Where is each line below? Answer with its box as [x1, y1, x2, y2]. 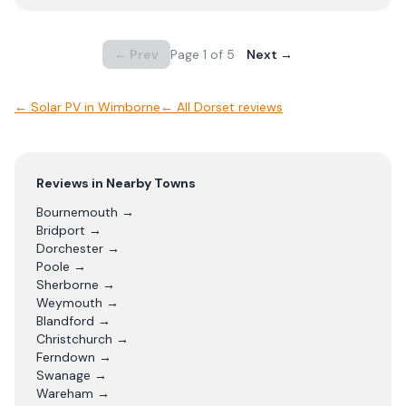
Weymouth [36, 295, 102, 311]
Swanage [36, 367, 91, 383]
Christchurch [36, 331, 112, 347]
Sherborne [36, 276, 99, 293]
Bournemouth [36, 204, 118, 220]
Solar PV [31, 99, 81, 115]
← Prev [113, 46, 159, 63]
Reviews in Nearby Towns [36, 175, 196, 191]
